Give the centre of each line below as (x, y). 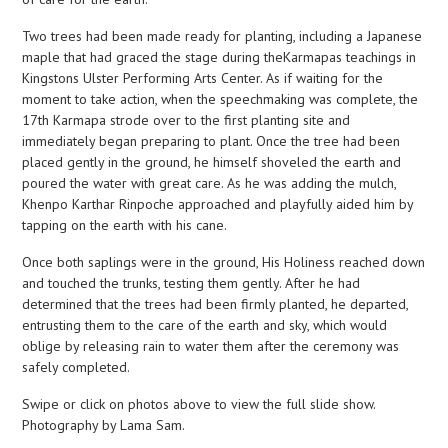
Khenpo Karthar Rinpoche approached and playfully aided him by (218, 204)
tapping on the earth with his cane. (125, 225)
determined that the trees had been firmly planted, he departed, (215, 304)
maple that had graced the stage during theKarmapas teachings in (219, 57)
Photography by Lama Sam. (104, 425)
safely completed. (76, 367)
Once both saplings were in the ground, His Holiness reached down (224, 262)
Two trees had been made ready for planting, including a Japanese (222, 36)
